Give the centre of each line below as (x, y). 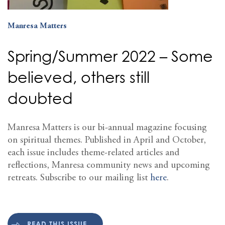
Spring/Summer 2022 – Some (110, 56)
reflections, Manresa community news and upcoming (109, 165)
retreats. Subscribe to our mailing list (79, 178)
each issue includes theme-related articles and (93, 153)
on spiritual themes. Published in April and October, (107, 140)
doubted (40, 98)
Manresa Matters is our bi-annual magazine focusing (107, 128)
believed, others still (79, 77)
